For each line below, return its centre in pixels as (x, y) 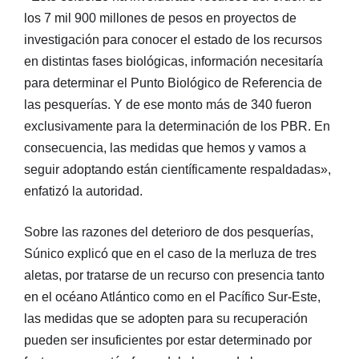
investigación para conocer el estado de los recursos (173, 39)
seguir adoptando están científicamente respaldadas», (177, 169)
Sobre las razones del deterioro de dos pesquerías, (169, 232)
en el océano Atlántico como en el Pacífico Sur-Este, (172, 296)
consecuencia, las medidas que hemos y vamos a (165, 147)
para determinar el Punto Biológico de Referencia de (173, 83)
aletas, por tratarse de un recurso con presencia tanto (174, 275)
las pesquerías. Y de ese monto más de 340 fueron (168, 104)
